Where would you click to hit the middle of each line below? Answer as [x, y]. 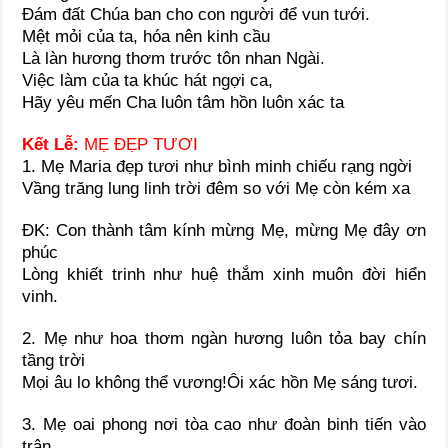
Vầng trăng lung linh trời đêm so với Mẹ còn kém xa [216, 188]
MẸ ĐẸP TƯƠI [139, 144]
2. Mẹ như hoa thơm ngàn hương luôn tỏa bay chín [224, 338]
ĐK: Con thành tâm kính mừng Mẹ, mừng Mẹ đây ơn [224, 230]
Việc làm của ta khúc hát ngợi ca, [148, 80]
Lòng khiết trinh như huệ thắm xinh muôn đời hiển [224, 274]
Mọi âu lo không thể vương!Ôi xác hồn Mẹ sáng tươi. [220, 382]
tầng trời [54, 360]
